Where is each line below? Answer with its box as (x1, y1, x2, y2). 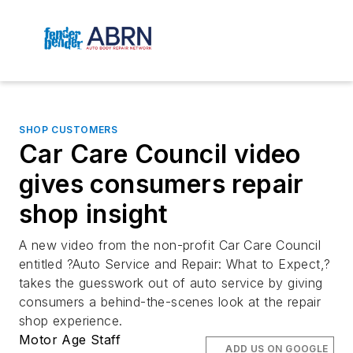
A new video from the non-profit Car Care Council (19, 237, 321, 254)
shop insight (19, 199, 169, 230)
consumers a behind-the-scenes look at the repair (19, 294, 321, 310)
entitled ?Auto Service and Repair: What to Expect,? (19, 256, 331, 273)
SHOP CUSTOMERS (19, 124, 118, 136)
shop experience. (19, 313, 123, 329)
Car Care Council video (19, 139, 301, 170)
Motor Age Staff (19, 332, 121, 348)
